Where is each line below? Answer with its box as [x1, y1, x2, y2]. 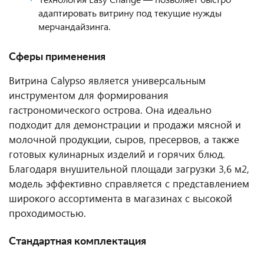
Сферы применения [9, 52, 105, 62]
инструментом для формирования [9, 88, 169, 102]
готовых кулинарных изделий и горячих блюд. [9, 147, 225, 161]
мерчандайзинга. [38, 20, 110, 32]
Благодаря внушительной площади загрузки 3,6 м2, [9, 162, 249, 176]
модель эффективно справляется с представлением [9, 177, 249, 190]
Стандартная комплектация [9, 236, 146, 247]
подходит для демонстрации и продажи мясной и [9, 118, 241, 131]
